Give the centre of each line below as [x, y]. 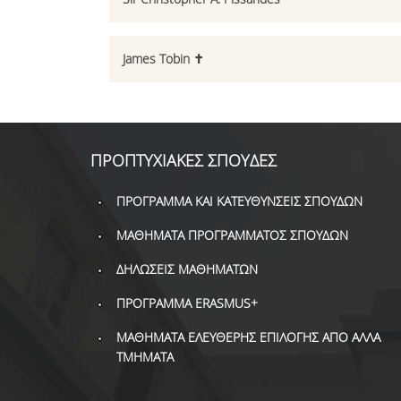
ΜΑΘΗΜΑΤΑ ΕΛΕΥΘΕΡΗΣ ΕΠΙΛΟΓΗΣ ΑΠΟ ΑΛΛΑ [248, 337]
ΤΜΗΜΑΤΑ [145, 357]
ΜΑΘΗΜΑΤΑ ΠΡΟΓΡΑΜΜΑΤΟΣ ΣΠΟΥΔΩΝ [232, 235]
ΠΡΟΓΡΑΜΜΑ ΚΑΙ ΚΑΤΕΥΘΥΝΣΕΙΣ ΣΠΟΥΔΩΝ [239, 201]
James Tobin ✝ [163, 59]
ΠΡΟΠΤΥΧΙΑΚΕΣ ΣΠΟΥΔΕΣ [183, 160]
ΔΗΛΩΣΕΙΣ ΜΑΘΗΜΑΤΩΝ [187, 269]
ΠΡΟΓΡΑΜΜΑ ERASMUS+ [187, 303]
